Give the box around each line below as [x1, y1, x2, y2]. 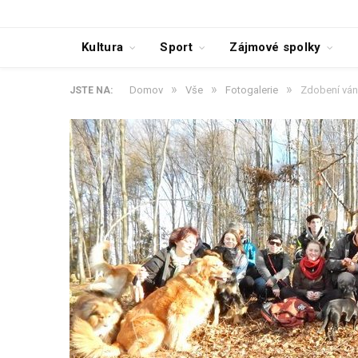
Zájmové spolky [229, 40, 321, 54]
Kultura [82, 40, 124, 54]
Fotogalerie [225, 84, 278, 96]
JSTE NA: [70, 85, 113, 96]
